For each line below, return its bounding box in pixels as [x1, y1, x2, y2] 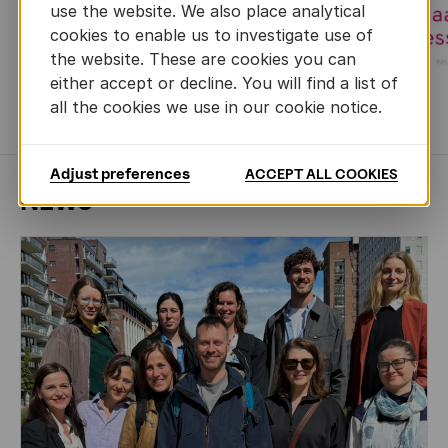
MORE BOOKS [186, 107, 292, 127]
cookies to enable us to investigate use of [50, 24, 373, 45]
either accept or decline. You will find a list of [50, 72, 398, 93]
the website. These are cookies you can [50, 48, 356, 69]
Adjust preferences [50, 164, 190, 183]
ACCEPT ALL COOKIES [245, 165, 398, 182]
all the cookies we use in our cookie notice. [50, 96, 382, 117]
